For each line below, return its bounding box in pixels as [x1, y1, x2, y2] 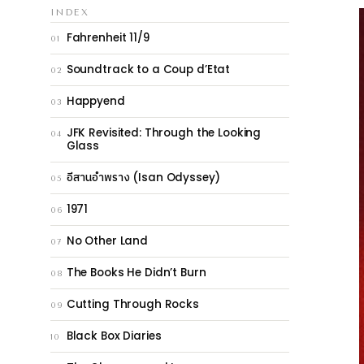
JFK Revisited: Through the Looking [66, 124, 262, 141]
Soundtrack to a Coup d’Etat [66, 61, 231, 77]
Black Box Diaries [66, 327, 162, 344]
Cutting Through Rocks [66, 296, 199, 312]
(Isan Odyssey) [129, 169, 220, 185]
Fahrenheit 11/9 [66, 29, 149, 45]
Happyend [66, 93, 125, 109]
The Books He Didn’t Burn [66, 264, 206, 280]
